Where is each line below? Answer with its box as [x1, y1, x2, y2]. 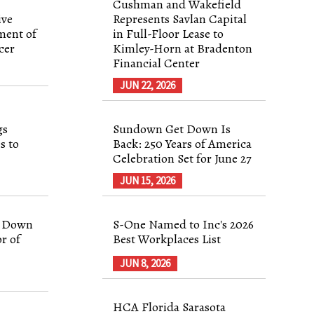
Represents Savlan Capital [113, 10, 247, 27]
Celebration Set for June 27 [113, 149, 252, 167]
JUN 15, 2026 [120, 173, 176, 187]
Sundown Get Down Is [113, 120, 231, 137]
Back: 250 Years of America [113, 135, 252, 152]
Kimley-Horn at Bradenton [113, 39, 253, 57]
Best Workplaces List [113, 230, 221, 247]
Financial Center [113, 54, 200, 71]
